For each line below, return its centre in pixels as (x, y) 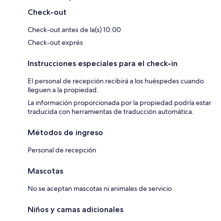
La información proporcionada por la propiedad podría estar (119, 102)
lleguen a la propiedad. (63, 90)
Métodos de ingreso (65, 132)
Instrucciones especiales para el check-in (103, 63)
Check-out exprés (55, 42)
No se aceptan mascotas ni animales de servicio (100, 188)
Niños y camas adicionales (75, 209)
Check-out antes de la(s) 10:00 (74, 29)
